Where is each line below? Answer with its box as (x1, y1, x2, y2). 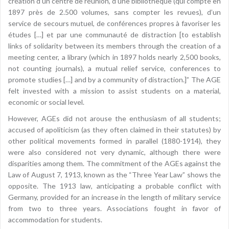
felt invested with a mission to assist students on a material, (8, 86, 221, 96)
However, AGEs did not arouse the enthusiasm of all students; (8, 114, 221, 123)
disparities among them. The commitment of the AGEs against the (8, 159, 221, 168)
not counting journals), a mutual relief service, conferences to (8, 64, 221, 73)
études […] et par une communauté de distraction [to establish (8, 30, 221, 39)
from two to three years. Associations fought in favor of (8, 204, 221, 213)
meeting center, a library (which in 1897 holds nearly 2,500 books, (8, 53, 221, 62)
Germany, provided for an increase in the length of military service (8, 193, 221, 202)
